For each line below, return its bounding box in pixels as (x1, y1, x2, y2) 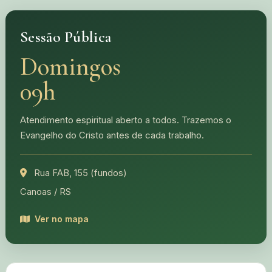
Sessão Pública (20, 27, 112, 46)
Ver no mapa (35, 214, 89, 224)
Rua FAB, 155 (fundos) (32, 168, 127, 178)
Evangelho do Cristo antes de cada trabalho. (20, 130, 204, 141)
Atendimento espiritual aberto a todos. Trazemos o (20, 115, 231, 126)
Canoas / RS (20, 186, 71, 197)
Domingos (20, 52, 121, 82)
